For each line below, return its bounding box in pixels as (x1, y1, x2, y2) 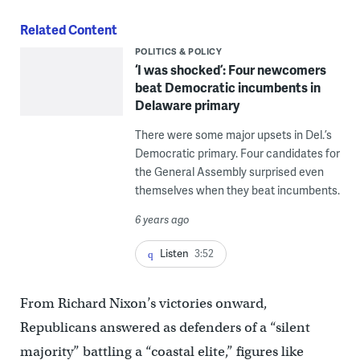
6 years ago (134, 212, 190, 227)
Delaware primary (134, 96, 239, 115)
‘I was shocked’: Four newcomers (134, 60, 326, 80)
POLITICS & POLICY (134, 45, 223, 58)
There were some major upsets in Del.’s (134, 127, 332, 143)
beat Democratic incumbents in (134, 78, 321, 97)
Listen (159, 246, 189, 261)
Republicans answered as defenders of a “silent (19, 319, 310, 337)
